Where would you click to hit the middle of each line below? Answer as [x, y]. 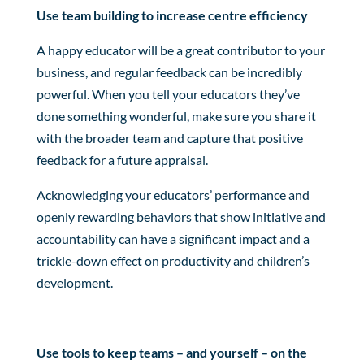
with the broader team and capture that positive [169, 137]
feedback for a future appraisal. [122, 159]
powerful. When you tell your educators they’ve [168, 93]
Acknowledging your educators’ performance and [173, 194]
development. [74, 282]
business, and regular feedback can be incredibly [169, 71]
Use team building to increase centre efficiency [172, 15]
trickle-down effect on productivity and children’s [173, 260]
